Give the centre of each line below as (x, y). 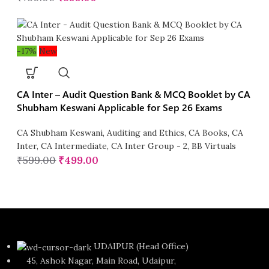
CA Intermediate (74, 146)
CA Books (208, 133)
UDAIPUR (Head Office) (141, 246)
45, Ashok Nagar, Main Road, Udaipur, (97, 260)
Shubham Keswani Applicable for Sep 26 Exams (120, 107)
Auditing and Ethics (146, 133)
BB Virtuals (214, 146)
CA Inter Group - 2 (150, 146)
